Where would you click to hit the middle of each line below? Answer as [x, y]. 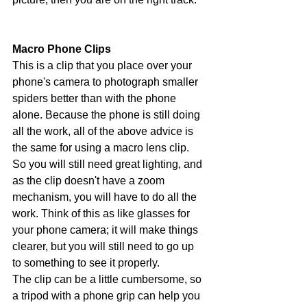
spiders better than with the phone [96, 98]
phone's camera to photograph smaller [107, 82]
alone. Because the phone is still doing [108, 115]
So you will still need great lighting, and [109, 164]
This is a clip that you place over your [103, 65]
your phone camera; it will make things [107, 230]
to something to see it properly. [87, 263]
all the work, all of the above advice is [104, 131]
